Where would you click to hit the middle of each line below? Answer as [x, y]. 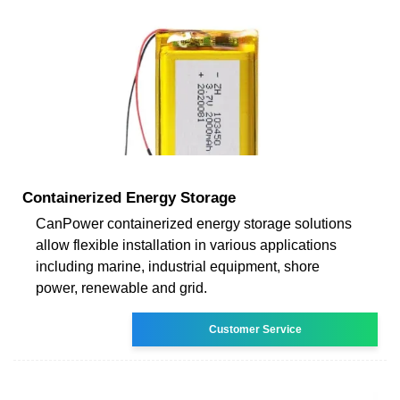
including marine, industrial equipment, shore [178, 266]
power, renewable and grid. [121, 287]
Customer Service [255, 329]
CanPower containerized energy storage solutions [194, 223]
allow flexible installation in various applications [186, 245]
